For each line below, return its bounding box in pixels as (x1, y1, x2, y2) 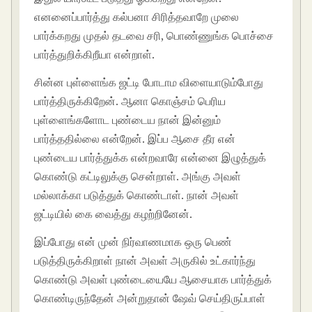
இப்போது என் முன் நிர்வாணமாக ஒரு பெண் (34, 233, 233, 249)
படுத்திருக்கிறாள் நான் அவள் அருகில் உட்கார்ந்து (34, 252, 256, 268)
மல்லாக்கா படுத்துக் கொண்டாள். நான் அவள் (34, 187, 240, 203)
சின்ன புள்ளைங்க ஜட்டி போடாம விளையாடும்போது (34, 74, 264, 90)
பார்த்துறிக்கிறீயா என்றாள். (34, 47, 155, 63)
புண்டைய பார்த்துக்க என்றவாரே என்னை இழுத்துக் (34, 149, 267, 165)
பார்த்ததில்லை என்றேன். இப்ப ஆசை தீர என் (34, 130, 236, 146)
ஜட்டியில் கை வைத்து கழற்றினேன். (34, 205, 193, 221)
